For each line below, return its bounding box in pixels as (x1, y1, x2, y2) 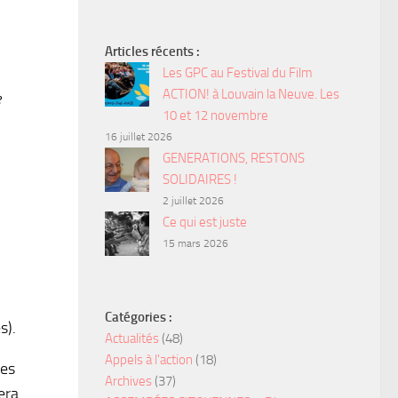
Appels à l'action (105, 351, 193, 368)
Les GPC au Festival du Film (163, 64, 313, 81)
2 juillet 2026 (163, 194, 224, 207)
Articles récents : (105, 43, 200, 60)
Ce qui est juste (163, 213, 247, 230)
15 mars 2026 (163, 236, 228, 250)
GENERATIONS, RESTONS (163, 149, 305, 166)
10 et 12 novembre (163, 107, 268, 123)
